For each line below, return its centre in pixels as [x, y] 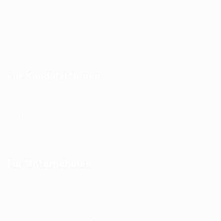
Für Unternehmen [50, 164]
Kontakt [30, 28]
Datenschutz [38, 14]
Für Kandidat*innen [54, 76]
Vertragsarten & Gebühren [61, 203]
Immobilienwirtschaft [52, 116]
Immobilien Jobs [43, 101]
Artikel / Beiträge [45, 43]
